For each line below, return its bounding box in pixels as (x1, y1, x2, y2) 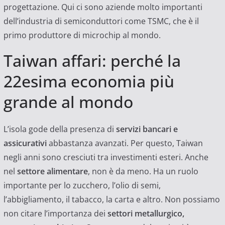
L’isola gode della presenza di (3, 123, 116, 135)
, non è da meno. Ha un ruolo (87, 165, 198, 177)
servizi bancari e (116, 123, 178, 135)
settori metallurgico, (107, 207, 184, 219)
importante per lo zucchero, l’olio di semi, (3, 179, 161, 191)
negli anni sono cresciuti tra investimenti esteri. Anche (3, 151, 208, 163)
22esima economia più (3, 70, 174, 92)
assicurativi (3, 137, 47, 149)
